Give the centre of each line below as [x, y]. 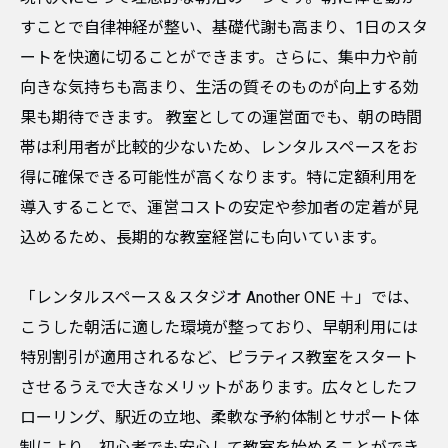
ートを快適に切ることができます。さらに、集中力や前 [219, 57]
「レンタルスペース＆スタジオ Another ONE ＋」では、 [219, 297]
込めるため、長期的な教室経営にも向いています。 [203, 237]
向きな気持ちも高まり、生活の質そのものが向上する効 [219, 87]
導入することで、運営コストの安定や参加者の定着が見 [219, 207]
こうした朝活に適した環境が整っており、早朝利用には [219, 327]
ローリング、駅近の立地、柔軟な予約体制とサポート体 [219, 417]
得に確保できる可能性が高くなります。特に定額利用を [219, 177]
